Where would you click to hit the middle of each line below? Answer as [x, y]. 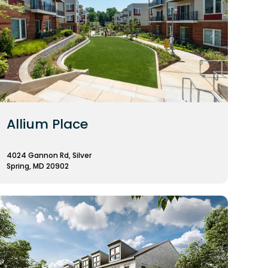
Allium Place [47, 124]
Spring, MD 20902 [37, 166]
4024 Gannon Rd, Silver [49, 155]
